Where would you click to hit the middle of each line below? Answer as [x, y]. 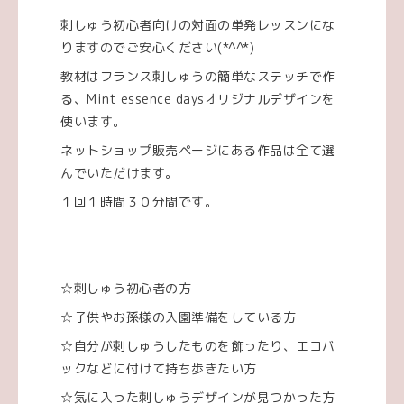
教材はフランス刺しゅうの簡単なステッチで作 [198, 76]
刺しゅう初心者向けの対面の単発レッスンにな [198, 24]
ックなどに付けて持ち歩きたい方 [159, 368]
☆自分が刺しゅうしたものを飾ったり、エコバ [198, 345]
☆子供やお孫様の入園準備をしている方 [179, 317]
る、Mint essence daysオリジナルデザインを [198, 98]
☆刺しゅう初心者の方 [126, 288]
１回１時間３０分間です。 [139, 201]
